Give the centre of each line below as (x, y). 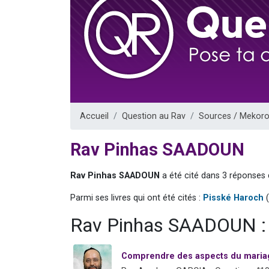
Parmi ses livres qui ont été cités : (137, 198)
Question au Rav (154, 116)
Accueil (94, 116)
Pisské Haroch (233, 198)
